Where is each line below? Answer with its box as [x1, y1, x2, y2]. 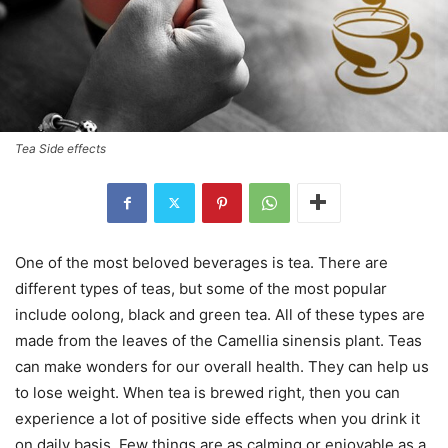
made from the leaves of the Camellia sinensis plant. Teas [15, 330, 422, 350]
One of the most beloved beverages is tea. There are [15, 252, 388, 272]
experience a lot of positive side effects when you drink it [15, 408, 420, 428]
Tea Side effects [15, 140, 106, 156]
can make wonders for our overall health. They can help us [15, 356, 429, 376]
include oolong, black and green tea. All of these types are [15, 304, 425, 324]
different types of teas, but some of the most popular [15, 278, 387, 298]
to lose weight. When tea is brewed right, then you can [15, 382, 400, 402]
